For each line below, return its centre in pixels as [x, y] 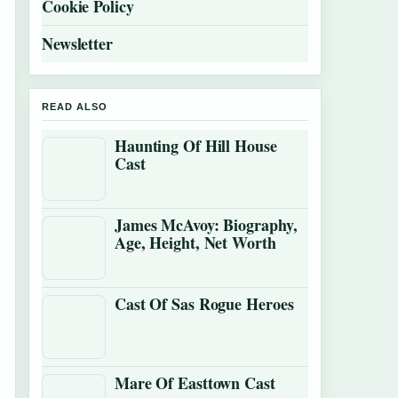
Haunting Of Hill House [196, 146]
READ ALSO [75, 107]
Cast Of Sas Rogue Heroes [204, 304]
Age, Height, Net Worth [195, 243]
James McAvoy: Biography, [206, 225]
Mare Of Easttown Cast [195, 383]
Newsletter [77, 44]
